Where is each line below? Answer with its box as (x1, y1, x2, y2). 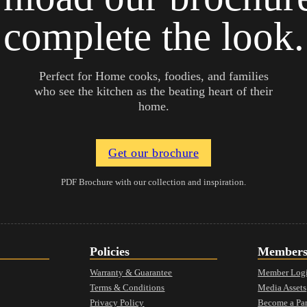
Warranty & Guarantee (90, 267, 173, 278)
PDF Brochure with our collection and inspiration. (61, 176, 246, 187)
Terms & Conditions (90, 282, 165, 293)
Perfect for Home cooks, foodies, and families (38, 69, 269, 83)
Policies (90, 245, 130, 259)
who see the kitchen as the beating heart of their (34, 84, 273, 98)
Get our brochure (108, 146, 199, 160)
